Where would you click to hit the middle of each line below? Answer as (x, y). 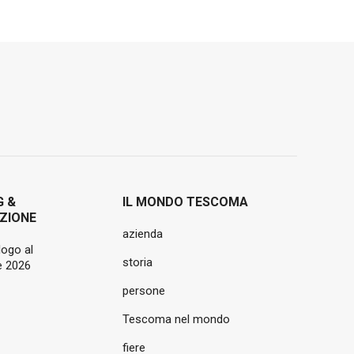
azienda (142, 234)
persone (143, 291)
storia (137, 262)
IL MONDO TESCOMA (185, 202)
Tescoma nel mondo (176, 319)
